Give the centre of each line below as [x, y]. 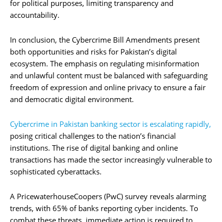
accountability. [35, 15]
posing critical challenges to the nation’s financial [93, 136]
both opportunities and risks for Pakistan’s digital [93, 51]
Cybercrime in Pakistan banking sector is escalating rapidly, [111, 124]
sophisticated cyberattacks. [56, 171]
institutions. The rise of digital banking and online [94, 147]
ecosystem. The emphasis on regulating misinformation [105, 63]
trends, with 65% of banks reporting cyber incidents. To [104, 208]
